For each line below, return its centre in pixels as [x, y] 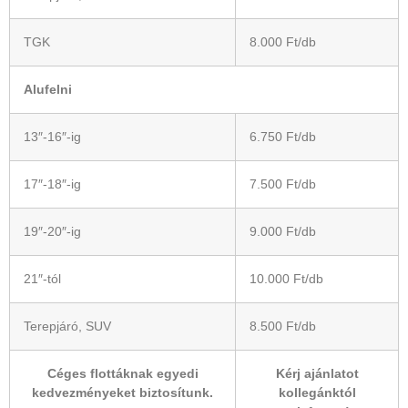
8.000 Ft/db [283, 42]
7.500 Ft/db [283, 184]
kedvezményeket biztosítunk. [122, 393]
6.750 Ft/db [283, 137]
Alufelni [48, 89]
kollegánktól [317, 393]
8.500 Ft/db [283, 326]
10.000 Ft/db [286, 279]
